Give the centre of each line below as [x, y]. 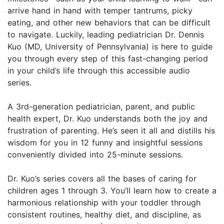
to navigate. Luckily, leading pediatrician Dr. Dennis [106, 35]
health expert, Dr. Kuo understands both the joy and [107, 119]
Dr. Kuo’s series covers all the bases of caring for [102, 179]
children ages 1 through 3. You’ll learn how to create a [112, 191]
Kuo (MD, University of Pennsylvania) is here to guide [110, 47]
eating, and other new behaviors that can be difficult [109, 23]
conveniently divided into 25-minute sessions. [95, 155]
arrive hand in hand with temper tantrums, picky [100, 11]
